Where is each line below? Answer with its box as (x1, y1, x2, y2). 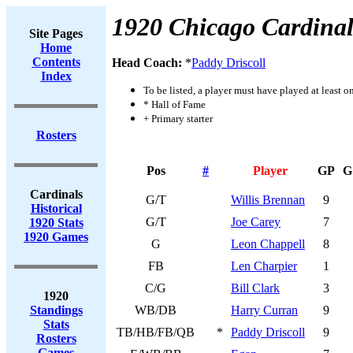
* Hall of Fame (143, 98, 206, 110)
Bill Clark (231, 281, 280, 295)
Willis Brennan (231, 193, 305, 206)
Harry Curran (231, 303, 298, 317)
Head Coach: (112, 56, 185, 69)
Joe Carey (231, 215, 281, 229)
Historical (30, 202, 82, 215)
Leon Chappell (231, 237, 305, 251)
